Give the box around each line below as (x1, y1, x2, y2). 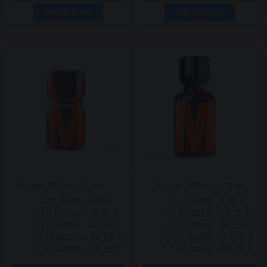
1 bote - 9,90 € (182, 194, 246, 207)
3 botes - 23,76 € (178, 206, 251, 219)
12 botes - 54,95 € (44, 230, 122, 243)
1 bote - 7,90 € (51, 194, 114, 207)
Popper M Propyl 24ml (155, 180, 244, 191)
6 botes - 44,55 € (178, 218, 251, 231)
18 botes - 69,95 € (44, 242, 122, 255)
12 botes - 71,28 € (175, 230, 253, 243)
